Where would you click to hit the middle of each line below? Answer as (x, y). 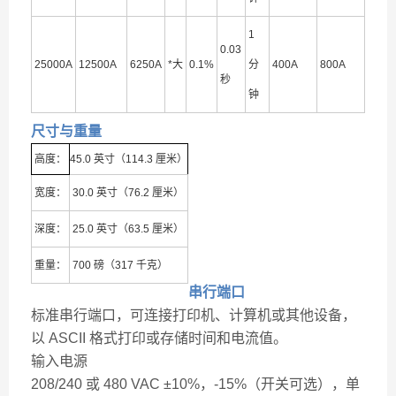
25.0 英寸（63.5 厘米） (128, 229)
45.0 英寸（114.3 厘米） (129, 159)
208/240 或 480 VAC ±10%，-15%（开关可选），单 (195, 384)
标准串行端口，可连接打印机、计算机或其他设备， (194, 315)
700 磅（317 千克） (120, 265)
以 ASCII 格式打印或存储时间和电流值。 (159, 338)
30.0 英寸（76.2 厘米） (128, 193)
